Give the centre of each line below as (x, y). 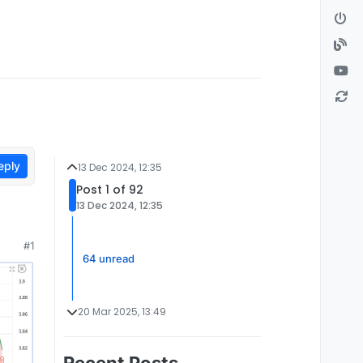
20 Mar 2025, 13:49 (122, 312)
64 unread (109, 258)
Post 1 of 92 (110, 190)
